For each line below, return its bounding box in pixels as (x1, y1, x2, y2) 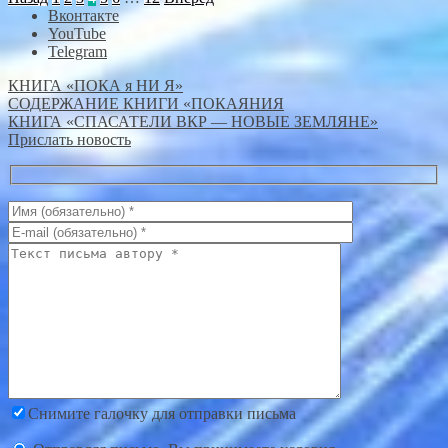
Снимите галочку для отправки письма (28, 404, 296, 422)
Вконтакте (48, 7, 119, 24)
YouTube (48, 25, 106, 42)
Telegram (48, 43, 107, 60)
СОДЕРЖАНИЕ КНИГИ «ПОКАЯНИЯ (8, 95, 284, 112)
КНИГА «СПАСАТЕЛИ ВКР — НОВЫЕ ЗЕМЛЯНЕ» (8, 113, 378, 130)
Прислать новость (8, 131, 131, 148)
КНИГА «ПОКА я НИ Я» (8, 77, 183, 94)
